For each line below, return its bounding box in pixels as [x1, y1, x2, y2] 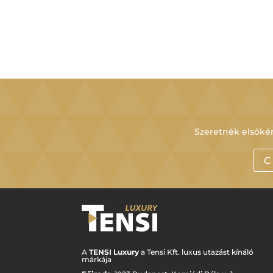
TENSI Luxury [89, 247, 140, 257]
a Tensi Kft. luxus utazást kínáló [139, 247, 254, 257]
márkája [82, 255, 112, 264]
